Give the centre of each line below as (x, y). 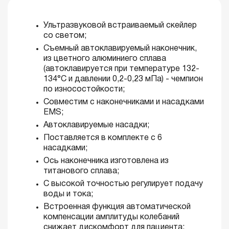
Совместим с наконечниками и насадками (124, 102)
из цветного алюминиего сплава (105, 59)
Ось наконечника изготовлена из (106, 161)
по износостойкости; (84, 89)
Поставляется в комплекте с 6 (103, 138)
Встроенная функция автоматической (117, 207)
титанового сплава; (81, 171)
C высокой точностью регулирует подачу (123, 184)
